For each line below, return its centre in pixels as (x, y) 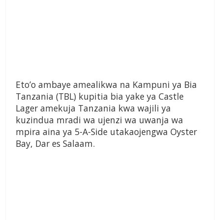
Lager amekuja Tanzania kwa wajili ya (93, 108)
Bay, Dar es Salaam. (55, 144)
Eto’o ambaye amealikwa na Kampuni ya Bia (106, 85)
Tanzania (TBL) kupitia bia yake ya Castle (100, 96)
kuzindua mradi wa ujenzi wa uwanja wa (99, 120)
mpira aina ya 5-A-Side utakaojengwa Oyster (106, 132)
